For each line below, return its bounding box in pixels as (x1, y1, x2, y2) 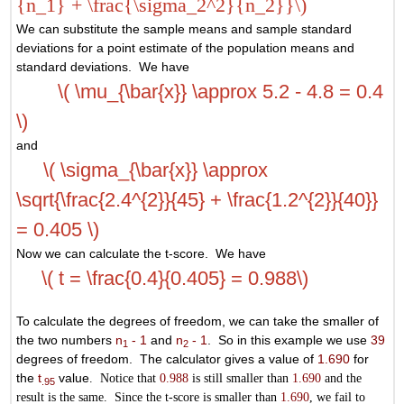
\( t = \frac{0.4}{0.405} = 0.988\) (20, 267, 309, 290)
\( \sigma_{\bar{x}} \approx (16, 159, 269, 182)
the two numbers (16, 333, 116, 348)
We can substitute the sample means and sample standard (16, 22, 353, 37)
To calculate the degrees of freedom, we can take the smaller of (16, 314, 380, 329)
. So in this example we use (207, 333, 372, 348)
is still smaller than (188, 371, 293, 386)
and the (321, 371, 363, 386)
